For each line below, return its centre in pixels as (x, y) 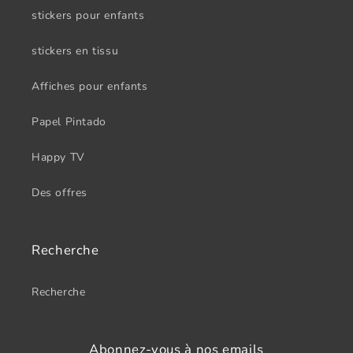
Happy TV (58, 157)
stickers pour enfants (88, 15)
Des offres (59, 193)
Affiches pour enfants (90, 86)
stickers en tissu (75, 51)
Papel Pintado (69, 122)
